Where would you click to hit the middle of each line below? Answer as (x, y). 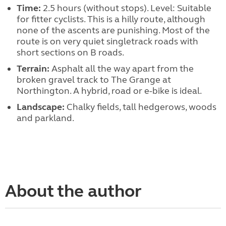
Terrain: (33, 68)
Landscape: (40, 107)
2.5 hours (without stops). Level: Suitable (126, 8)
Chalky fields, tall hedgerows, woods (140, 107)
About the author (73, 191)
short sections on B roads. (70, 52)
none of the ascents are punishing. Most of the (113, 30)
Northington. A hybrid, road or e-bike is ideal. (109, 91)
